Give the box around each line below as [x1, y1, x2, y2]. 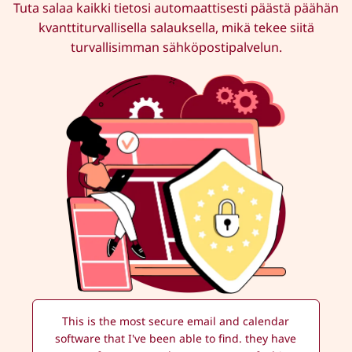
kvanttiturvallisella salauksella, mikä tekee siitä [38, 18, 314, 36]
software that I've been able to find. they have [55, 331, 297, 346]
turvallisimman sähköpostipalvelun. [70, 38, 282, 56]
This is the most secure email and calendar [62, 313, 290, 329]
